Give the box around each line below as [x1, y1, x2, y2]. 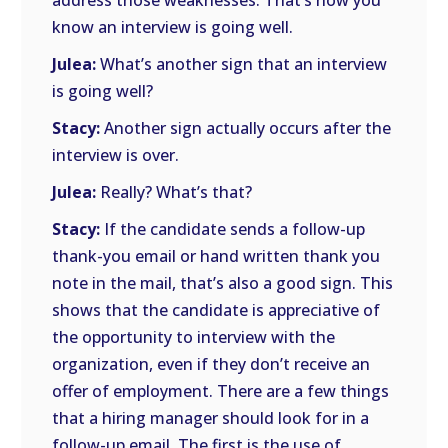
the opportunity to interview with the [52, 326, 336, 348]
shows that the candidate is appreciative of [52, 299, 381, 321]
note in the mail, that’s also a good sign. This [52, 272, 394, 294]
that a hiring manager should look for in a [52, 407, 370, 429]
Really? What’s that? [96, 181, 253, 203]
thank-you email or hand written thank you [52, 245, 381, 267]
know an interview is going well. [52, 16, 294, 38]
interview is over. [52, 144, 180, 166]
